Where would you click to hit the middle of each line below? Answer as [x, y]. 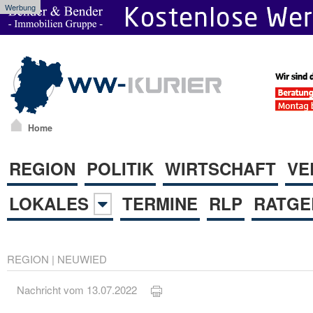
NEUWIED [82, 259]
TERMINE [160, 203]
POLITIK [120, 168]
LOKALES [51, 203]
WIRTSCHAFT [220, 168]
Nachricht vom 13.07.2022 [84, 290]
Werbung [20, 7]
